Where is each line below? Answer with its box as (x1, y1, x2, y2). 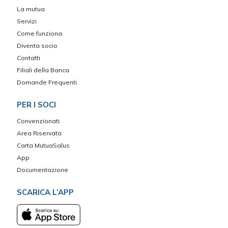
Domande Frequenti (17, 78, 77, 87)
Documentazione (17, 166, 68, 174)
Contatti (17, 54, 40, 62)
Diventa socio (17, 42, 58, 50)
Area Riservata (17, 129, 62, 137)
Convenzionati (17, 117, 60, 125)
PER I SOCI (17, 100, 56, 110)
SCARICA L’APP (17, 187, 74, 197)
